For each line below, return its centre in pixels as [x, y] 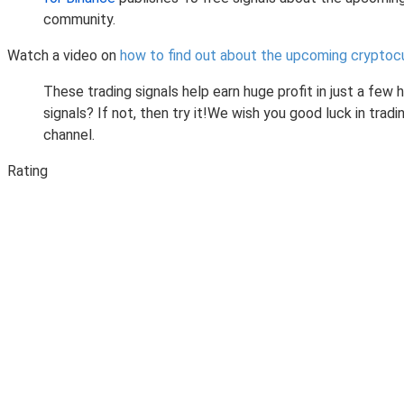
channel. [69, 134]
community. [79, 19]
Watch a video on [64, 55]
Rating [28, 170]
